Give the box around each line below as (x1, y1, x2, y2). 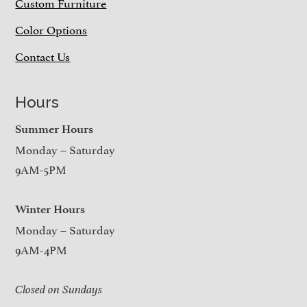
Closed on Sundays (15, 282, 103, 297)
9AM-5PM (15, 159, 67, 177)
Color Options (15, 19, 88, 38)
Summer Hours (15, 121, 94, 136)
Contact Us (15, 46, 71, 64)
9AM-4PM (15, 239, 68, 258)
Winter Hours (15, 201, 86, 216)
